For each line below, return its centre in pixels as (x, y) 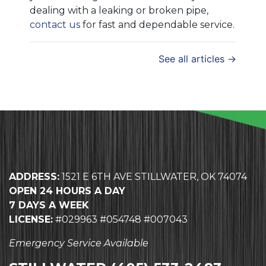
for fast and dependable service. (157, 25)
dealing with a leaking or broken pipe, (119, 11)
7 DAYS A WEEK (49, 205)
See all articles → (197, 59)
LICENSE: (31, 220)
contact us (55, 25)
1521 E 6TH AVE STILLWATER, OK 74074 (154, 177)
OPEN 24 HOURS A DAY (67, 191)
